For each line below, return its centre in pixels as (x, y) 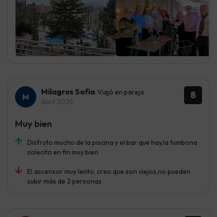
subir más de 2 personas (64, 181)
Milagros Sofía (68, 92)
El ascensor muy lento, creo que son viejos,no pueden (109, 172)
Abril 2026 (57, 102)
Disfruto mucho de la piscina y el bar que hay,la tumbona (112, 143)
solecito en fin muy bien (63, 152)
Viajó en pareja (121, 92)
